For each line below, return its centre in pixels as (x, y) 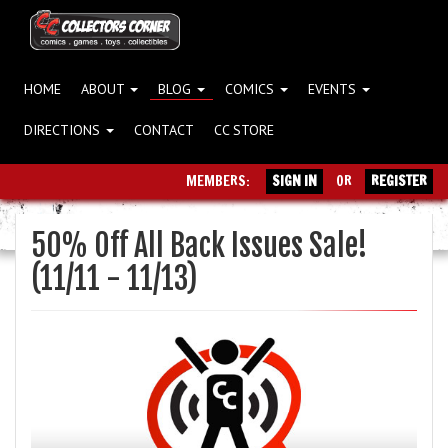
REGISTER (399, 181)
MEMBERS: (221, 181)
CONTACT (164, 129)
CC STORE (244, 129)
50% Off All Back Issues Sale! (199, 246)
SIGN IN (294, 181)
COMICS (251, 88)
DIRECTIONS (64, 129)
